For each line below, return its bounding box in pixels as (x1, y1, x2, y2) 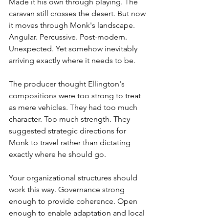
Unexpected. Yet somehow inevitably (9, 44, 139, 54)
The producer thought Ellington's (9, 79, 127, 89)
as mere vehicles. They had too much (9, 103, 139, 112)
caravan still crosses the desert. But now (9, 9, 148, 19)
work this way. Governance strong (9, 185, 127, 195)
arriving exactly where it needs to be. (9, 56, 135, 66)
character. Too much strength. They (9, 114, 132, 124)
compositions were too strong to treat (9, 91, 143, 101)
